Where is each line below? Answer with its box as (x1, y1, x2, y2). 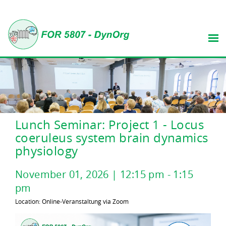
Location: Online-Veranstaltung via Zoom (15, 197, 129, 205)
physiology (15, 143, 78, 159)
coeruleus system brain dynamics (15, 130, 208, 146)
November (15, 167, 67, 181)
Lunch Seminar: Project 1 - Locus (15, 117, 204, 133)
